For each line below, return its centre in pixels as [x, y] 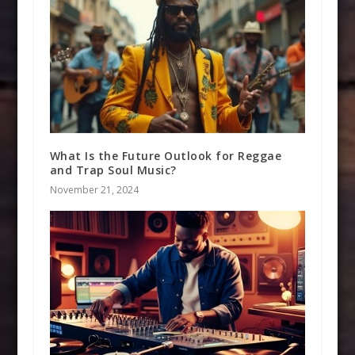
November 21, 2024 [94, 190]
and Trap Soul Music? [113, 170]
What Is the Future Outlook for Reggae [166, 156]
